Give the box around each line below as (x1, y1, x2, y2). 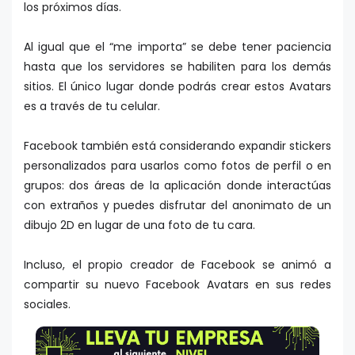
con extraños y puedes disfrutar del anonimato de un (24, 197, 331, 214)
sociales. (24, 296, 71, 313)
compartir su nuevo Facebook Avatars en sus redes (24, 277, 331, 293)
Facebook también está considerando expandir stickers (24, 138, 331, 155)
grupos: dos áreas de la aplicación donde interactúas (24, 177, 331, 194)
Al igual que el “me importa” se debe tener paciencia (24, 39, 331, 55)
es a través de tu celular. (24, 98, 160, 115)
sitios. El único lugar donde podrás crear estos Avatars (24, 78, 331, 95)
